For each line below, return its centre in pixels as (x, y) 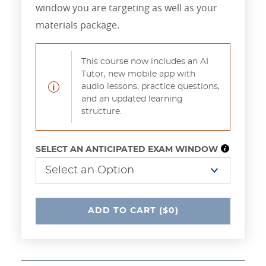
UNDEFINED (161, 210)
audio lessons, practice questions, (151, 87)
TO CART (133, 211)
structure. (102, 112)
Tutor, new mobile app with (138, 75)
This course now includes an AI (145, 62)
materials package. (77, 25)
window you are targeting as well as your (126, 8)
